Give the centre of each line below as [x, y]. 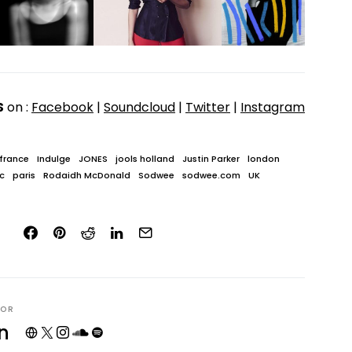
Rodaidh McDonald [87, 175]
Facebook [62, 107]
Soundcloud [139, 107]
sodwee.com [211, 175]
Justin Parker [211, 159]
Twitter [208, 107]
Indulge [54, 159]
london [264, 159]
